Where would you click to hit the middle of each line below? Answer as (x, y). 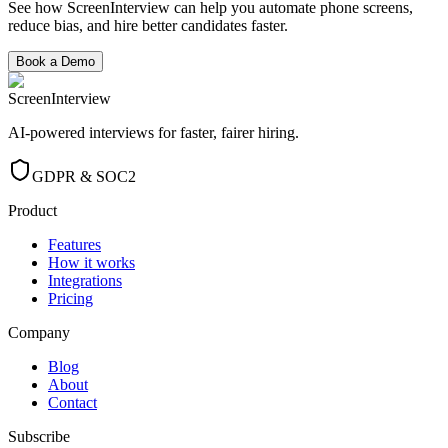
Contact (72, 403)
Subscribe (39, 437)
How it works (91, 263)
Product (32, 211)
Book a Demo (55, 62)
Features (74, 245)
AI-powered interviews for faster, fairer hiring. (153, 133)
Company (39, 333)
